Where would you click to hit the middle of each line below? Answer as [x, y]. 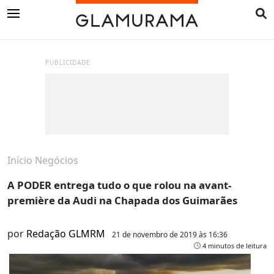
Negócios [57, 161]
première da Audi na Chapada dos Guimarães [122, 201]
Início [20, 161]
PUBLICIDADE [68, 63]
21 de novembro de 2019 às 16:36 [170, 235]
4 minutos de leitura [234, 246]
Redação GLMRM [66, 234]
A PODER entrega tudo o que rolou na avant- [119, 185]
